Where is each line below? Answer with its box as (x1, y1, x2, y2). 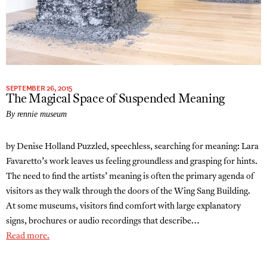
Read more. (6, 231, 49, 241)
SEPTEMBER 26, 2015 (6, 81, 72, 94)
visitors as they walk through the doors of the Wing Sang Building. (6, 187, 250, 196)
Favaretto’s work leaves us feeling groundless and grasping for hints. (6, 157, 257, 166)
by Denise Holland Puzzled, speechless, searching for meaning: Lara (6, 142, 259, 151)
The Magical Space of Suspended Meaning (6, 93, 225, 105)
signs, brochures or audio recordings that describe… (6, 216, 199, 226)
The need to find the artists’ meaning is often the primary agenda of (6, 172, 254, 181)
